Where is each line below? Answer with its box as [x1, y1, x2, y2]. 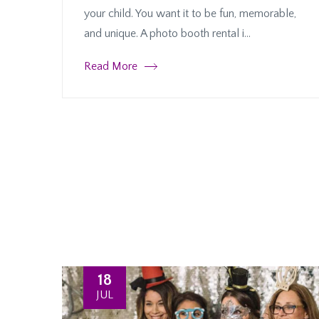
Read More [84, 60, 137, 73]
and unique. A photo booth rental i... [84, 27, 251, 41]
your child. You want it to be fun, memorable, [84, 7, 296, 21]
